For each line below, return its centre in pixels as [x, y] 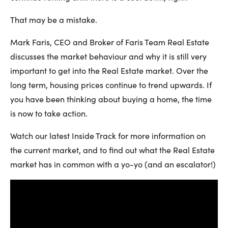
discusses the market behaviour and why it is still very [108, 56]
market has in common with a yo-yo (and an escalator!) [113, 164]
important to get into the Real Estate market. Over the [109, 70]
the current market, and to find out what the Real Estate [112, 150]
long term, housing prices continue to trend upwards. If [111, 84]
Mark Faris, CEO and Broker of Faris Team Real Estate [110, 42]
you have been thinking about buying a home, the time [111, 99]
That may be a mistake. [54, 19]
